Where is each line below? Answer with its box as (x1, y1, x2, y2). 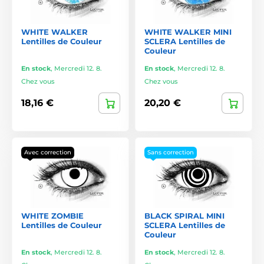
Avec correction (24, 148, 71, 156)
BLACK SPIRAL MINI (144, 210, 225, 220)
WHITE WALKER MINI (144, 27, 232, 37)
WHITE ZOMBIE (21, 210, 84, 220)
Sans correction (147, 148, 194, 156)
